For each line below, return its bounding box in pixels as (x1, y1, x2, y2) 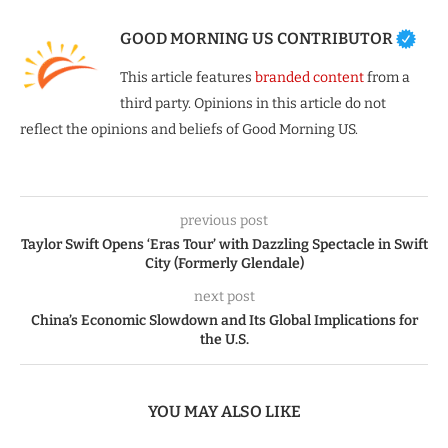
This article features (120, 68, 255, 86)
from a (364, 68, 410, 86)
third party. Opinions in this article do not (120, 94, 386, 112)
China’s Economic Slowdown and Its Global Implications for (30, 311, 418, 329)
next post (193, 287, 255, 305)
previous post (180, 211, 268, 229)
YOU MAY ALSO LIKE (147, 401, 301, 421)
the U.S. (199, 330, 249, 348)
